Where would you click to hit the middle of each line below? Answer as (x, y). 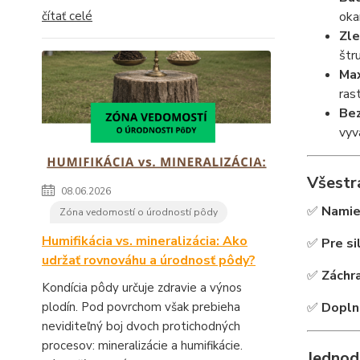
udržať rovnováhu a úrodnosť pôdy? (149, 261)
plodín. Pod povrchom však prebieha (141, 307)
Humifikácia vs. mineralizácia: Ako (145, 241)
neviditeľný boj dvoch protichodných (141, 327)
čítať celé (67, 16)
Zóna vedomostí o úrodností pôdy (139, 213)
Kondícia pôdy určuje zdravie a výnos (142, 288)
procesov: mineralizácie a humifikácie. (142, 346)
